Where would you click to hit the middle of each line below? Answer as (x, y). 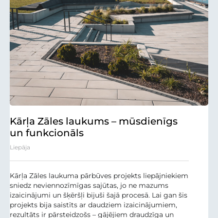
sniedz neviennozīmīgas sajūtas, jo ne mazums (89, 186)
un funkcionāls (47, 133)
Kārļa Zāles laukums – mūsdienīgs (94, 121)
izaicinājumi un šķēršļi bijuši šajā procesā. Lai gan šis (99, 195)
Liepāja (20, 147)
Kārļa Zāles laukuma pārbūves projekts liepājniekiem (99, 176)
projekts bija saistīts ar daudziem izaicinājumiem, (93, 205)
